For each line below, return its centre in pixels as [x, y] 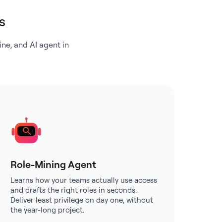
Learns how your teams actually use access [84, 180]
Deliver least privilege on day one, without [82, 200]
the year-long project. [48, 210]
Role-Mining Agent [54, 164]
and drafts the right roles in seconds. [74, 190]
